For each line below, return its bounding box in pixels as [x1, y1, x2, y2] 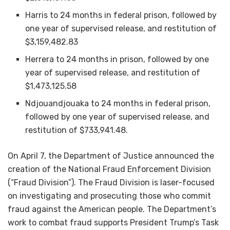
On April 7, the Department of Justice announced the [8, 150, 214, 161]
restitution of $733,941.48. [25, 125, 128, 135]
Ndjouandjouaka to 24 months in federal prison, [25, 98, 211, 108]
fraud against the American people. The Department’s [8, 204, 216, 214]
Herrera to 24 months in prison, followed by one [25, 54, 209, 64]
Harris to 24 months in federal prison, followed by [25, 10, 217, 20]
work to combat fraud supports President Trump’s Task [8, 217, 219, 227]
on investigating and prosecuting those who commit [8, 190, 211, 201]
